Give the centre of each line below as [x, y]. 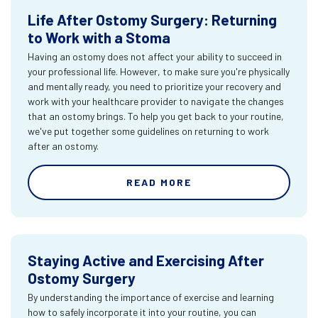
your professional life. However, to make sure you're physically [159, 71]
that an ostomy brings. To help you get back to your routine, [156, 116]
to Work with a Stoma [99, 37]
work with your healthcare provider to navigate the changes [156, 101]
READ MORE [159, 182]
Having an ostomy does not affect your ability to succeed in [155, 56]
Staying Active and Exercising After [146, 260]
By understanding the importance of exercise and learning [151, 297]
